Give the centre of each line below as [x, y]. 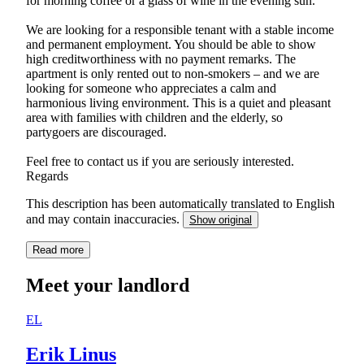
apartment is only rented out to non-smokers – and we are [173, 73]
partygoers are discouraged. [96, 132]
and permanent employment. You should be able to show [171, 44]
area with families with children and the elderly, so [154, 117]
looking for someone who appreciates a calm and [151, 88]
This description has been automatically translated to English [180, 203]
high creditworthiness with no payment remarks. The [161, 58]
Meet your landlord [108, 285]
